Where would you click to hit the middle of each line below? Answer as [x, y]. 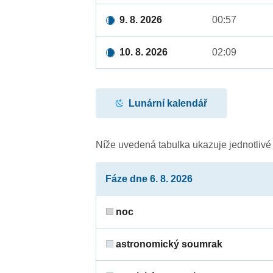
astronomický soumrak [168, 244]
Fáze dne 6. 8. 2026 [149, 179]
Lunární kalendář [168, 103]
